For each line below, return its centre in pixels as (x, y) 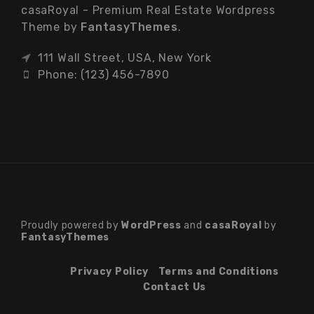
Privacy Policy (110, 271)
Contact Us (175, 287)
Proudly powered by (71, 225)
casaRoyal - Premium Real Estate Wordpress (148, 10)
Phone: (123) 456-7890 (102, 74)
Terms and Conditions (218, 271)
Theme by (51, 27)
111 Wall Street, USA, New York (123, 57)
